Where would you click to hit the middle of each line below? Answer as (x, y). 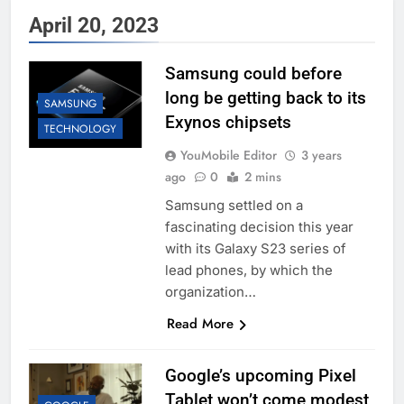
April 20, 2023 (94, 26)
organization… (210, 292)
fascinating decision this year (259, 227)
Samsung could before (253, 74)
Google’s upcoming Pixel (260, 376)
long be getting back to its (265, 98)
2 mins (262, 177)
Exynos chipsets (228, 123)
